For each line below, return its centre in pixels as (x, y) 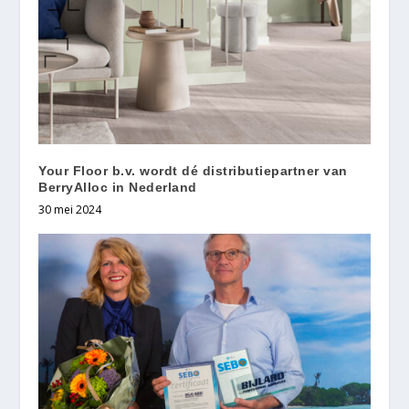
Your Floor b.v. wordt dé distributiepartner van (193, 171)
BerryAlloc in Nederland (118, 188)
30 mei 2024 (70, 210)
